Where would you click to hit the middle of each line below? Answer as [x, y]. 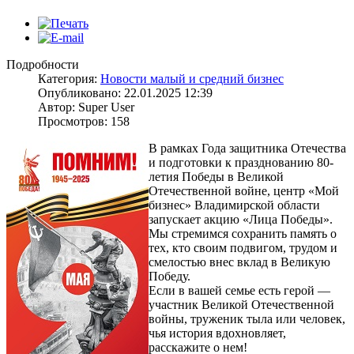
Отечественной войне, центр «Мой [244, 190]
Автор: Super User [86, 107]
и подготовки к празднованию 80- [241, 162]
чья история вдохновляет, [217, 333]
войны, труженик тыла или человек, [247, 318]
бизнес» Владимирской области [234, 205]
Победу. [169, 276]
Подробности [43, 64]
